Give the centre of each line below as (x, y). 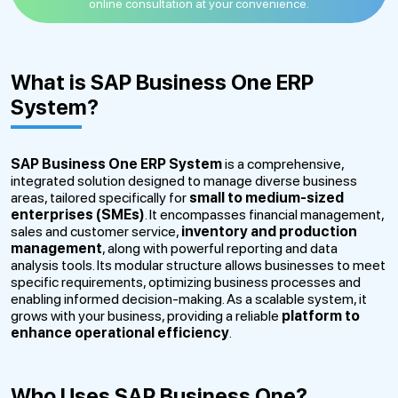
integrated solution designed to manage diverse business (184, 180)
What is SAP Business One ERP (162, 82)
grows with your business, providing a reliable (146, 315)
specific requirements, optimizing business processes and (186, 282)
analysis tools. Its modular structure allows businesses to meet (198, 265)
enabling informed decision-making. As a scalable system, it (189, 298)
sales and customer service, (96, 231)
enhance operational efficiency (120, 332)
